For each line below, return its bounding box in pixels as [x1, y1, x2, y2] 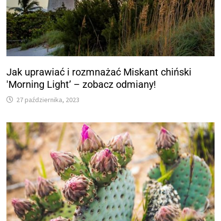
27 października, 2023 [16, 95, 80, 104]
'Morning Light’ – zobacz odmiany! [6, 78, 156, 90]
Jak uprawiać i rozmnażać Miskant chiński [6, 66, 192, 78]
